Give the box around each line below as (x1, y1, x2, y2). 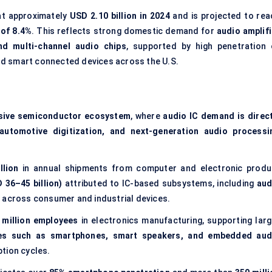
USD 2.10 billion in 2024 (69, 11, 170, 21)
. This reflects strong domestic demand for (32, 26, 217, 36)
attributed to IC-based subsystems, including (62, 178, 257, 189)
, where (130, 111, 163, 121)
